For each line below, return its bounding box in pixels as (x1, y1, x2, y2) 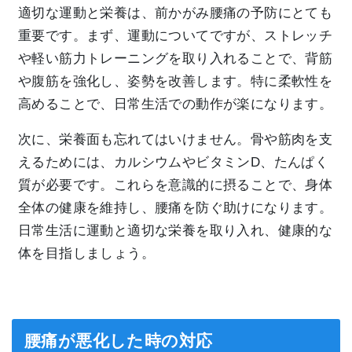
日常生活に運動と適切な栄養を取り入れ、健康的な (18, 223, 333, 239)
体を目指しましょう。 (18, 246, 155, 262)
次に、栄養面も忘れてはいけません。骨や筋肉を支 (18, 132, 333, 148)
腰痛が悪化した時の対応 (24, 332, 213, 350)
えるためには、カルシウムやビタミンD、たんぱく (18, 155, 329, 170)
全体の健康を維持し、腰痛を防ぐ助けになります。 (18, 200, 333, 216)
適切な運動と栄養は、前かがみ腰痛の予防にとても (18, 5, 333, 21)
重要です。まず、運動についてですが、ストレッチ (18, 28, 333, 44)
